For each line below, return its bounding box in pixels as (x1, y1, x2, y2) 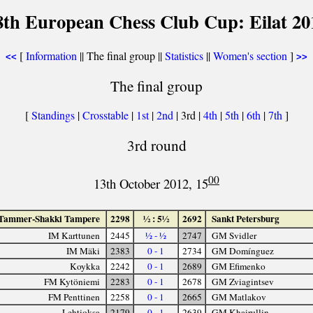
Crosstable (82, 108, 129, 123)
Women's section (213, 48, 287, 63)
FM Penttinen (48, 290, 101, 303)
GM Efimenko (211, 259, 265, 272)
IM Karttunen (48, 228, 101, 242)
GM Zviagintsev (211, 275, 274, 288)
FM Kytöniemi (44, 275, 101, 288)
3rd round (126, 135, 187, 156)
